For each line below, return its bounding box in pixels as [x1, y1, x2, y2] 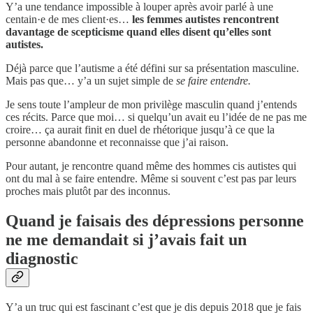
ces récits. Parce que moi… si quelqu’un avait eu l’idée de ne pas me [6, 110, 307, 123]
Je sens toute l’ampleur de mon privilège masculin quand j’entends [6, 98, 297, 110]
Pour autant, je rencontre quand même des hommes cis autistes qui [6, 159, 296, 172]
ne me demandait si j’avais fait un [6, 230, 247, 249]
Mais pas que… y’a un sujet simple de [6, 74, 176, 87]
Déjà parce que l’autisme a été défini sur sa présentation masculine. [6, 61, 299, 74]
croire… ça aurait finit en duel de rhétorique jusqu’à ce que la [6, 123, 275, 136]
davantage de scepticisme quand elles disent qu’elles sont [6, 25, 271, 38]
